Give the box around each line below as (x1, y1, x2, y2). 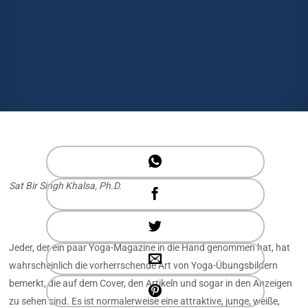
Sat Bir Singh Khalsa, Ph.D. (9, 180, 122, 191)
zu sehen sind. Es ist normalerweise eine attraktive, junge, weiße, (9, 295, 280, 307)
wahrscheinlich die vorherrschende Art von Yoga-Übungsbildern (9, 259, 278, 271)
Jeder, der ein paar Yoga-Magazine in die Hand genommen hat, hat (9, 241, 291, 253)
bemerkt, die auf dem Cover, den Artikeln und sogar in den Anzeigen (9, 277, 293, 289)
